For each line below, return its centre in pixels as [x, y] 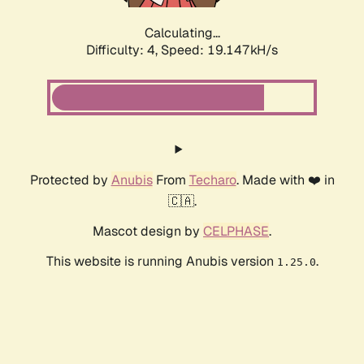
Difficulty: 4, [123, 50]
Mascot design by [148, 232]
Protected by [70, 180]
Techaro [212, 180]
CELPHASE [236, 232]
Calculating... [182, 33]
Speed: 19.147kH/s [219, 50]
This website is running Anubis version [161, 262]
